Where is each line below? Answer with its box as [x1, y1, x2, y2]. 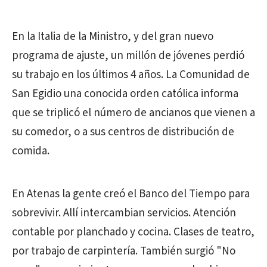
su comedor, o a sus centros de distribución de [12, 124, 234, 140]
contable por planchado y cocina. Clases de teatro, [12, 224, 254, 240]
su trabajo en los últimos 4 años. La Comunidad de [12, 67, 250, 83]
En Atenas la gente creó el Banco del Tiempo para [12, 186, 250, 202]
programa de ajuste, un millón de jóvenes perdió [12, 48, 244, 64]
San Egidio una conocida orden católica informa [12, 86, 238, 102]
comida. [12, 143, 49, 159]
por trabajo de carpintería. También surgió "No [12, 243, 235, 259]
